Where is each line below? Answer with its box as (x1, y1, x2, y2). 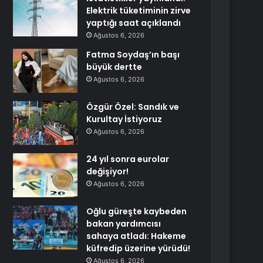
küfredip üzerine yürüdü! (86, 242, 191, 254)
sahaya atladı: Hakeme (86, 230, 187, 242)
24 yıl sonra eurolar (86, 153, 170, 165)
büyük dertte (86, 61, 143, 73)
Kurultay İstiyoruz (86, 113, 163, 125)
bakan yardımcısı (86, 218, 161, 230)
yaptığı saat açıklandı (86, 17, 181, 29)
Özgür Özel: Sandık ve (86, 101, 180, 113)
